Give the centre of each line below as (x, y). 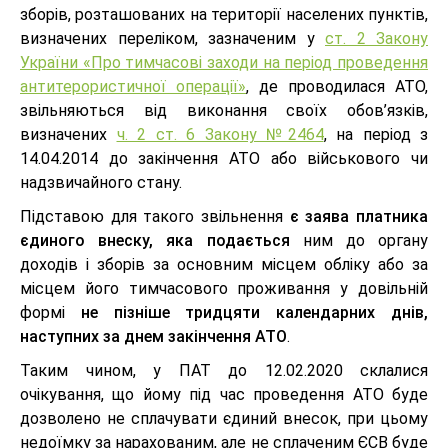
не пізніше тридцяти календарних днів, (254, 312)
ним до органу (358, 240)
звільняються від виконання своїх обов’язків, (224, 110)
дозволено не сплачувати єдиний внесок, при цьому (224, 418)
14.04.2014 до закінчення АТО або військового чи (224, 158)
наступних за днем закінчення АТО (153, 336)
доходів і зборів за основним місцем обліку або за (224, 264)
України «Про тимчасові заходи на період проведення (224, 62)
